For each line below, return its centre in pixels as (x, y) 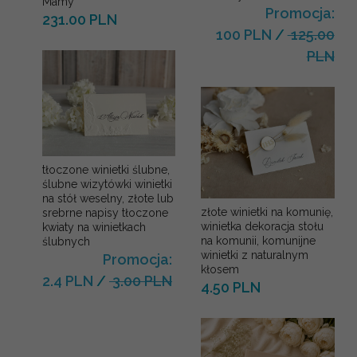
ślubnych (66, 242)
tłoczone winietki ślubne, (106, 170)
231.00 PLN (80, 20)
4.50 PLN (231, 287)
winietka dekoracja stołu (263, 226)
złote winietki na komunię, (267, 212)
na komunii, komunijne (259, 240)
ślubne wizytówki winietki (107, 184)
